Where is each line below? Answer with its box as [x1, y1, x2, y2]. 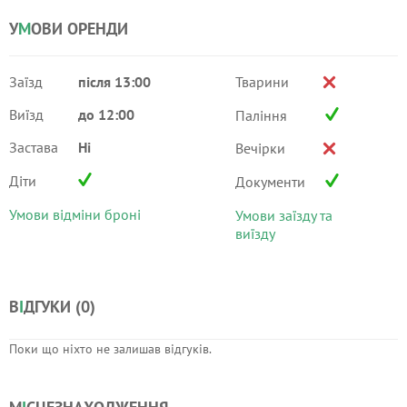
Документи [234, 173, 305, 191]
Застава [9, 138, 58, 156]
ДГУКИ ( [24, 296, 81, 317]
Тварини [234, 73, 289, 91]
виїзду [234, 224, 275, 243]
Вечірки [234, 139, 285, 157]
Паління [234, 106, 287, 124]
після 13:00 [78, 73, 151, 91]
